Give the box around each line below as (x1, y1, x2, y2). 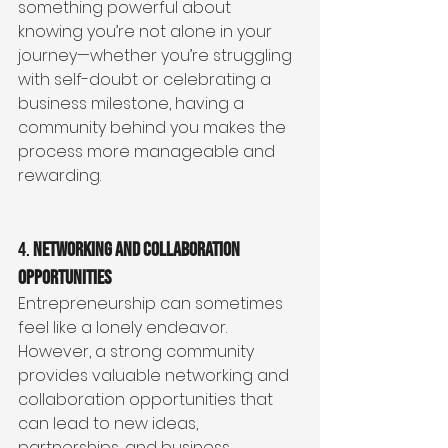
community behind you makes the (18, 116, 290, 140)
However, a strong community (18, 340, 258, 364)
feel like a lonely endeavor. (18, 316, 231, 340)
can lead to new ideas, (18, 412, 202, 436)
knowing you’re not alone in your (18, 20, 276, 44)
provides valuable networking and (18, 364, 293, 388)
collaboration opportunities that (18, 388, 277, 412)
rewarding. (18, 164, 101, 188)
